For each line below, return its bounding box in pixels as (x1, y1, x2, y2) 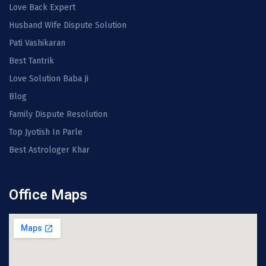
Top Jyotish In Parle (9, 126, 83, 137)
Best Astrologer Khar (9, 144, 90, 155)
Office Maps (9, 186, 87, 203)
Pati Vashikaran (9, 37, 65, 48)
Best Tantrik (9, 55, 54, 66)
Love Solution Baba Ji (9, 73, 88, 84)
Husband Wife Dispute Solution (9, 20, 126, 30)
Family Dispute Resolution (9, 109, 107, 119)
